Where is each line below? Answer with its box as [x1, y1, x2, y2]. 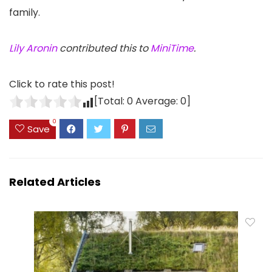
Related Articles [9, 174, 101, 189]
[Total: [94, 94, 127, 109]
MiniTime [151, 41, 194, 56]
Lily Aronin [9, 41, 57, 56]
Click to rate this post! [9, 77, 115, 92]
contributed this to [57, 41, 151, 56]
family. [9, 5, 40, 20]
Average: [133, 94, 180, 109]
